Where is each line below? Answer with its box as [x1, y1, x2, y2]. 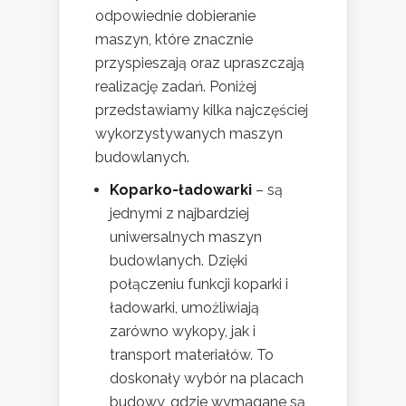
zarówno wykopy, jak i [110, 322, 256, 340]
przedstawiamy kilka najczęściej [95, 101, 308, 119]
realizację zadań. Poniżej [95, 77, 256, 95]
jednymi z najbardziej [110, 204, 249, 222]
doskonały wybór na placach [110, 369, 304, 387]
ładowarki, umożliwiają [110, 298, 259, 316]
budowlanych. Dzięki [110, 251, 247, 269]
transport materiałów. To [110, 345, 274, 363]
